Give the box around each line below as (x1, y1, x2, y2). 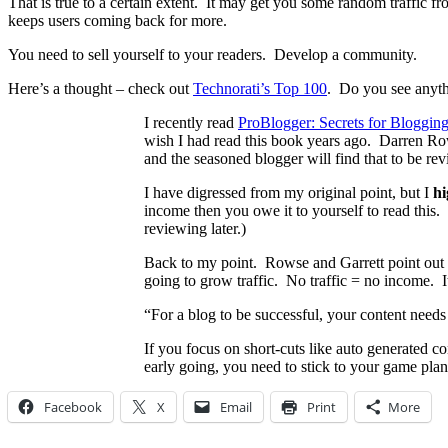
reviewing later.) (144, 219, 246, 237)
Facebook (44, 397, 102, 416)
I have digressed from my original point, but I (144, 183, 433, 201)
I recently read (144, 113, 238, 131)
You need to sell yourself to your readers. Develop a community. (8, 45, 417, 63)
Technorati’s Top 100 (193, 79, 327, 97)
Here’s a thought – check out (8, 79, 193, 97)
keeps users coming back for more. (8, 11, 227, 29)
